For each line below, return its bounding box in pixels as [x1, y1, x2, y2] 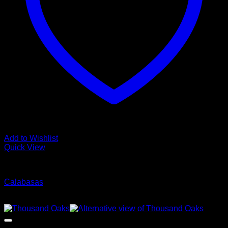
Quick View [4, 143, 45, 152]
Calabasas [4, 178, 43, 186]
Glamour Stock [4, 160, 58, 169]
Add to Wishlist [4, 134, 58, 142]
